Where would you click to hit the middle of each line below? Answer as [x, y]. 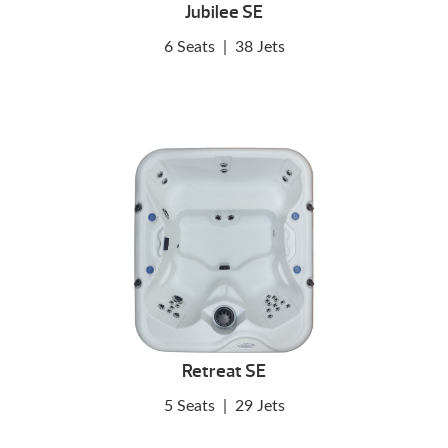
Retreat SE [224, 371]
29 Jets [259, 405]
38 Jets [259, 47]
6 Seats [189, 47]
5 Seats [189, 405]
